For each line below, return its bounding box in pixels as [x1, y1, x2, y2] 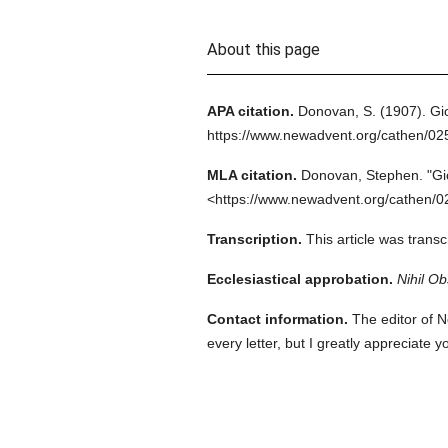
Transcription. [206, 231, 302, 247]
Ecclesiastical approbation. [206, 271, 393, 287]
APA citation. [206, 103, 294, 119]
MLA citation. [206, 167, 297, 183]
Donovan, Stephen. [300, 167, 423, 183]
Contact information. [206, 311, 348, 327]
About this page [206, 40, 320, 59]
